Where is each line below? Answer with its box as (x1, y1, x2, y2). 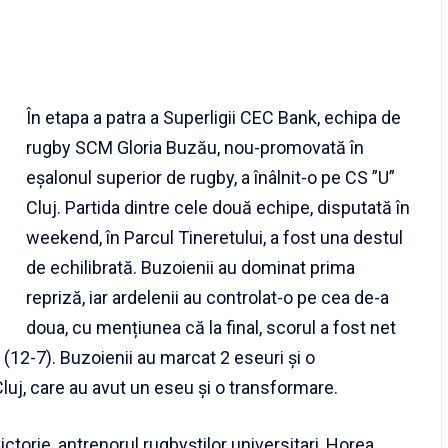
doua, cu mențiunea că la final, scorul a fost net (26, 317, 396, 339)
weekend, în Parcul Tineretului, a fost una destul (26, 227, 403, 249)
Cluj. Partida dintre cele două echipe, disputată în (26, 197, 410, 219)
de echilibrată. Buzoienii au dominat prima (26, 257, 355, 279)
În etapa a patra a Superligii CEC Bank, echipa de (26, 107, 401, 129)
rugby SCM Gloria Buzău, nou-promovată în (26, 137, 364, 159)
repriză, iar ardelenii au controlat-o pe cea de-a (26, 287, 389, 309)
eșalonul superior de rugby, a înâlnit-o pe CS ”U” (26, 167, 395, 189)
